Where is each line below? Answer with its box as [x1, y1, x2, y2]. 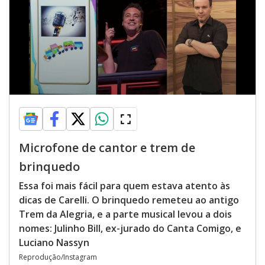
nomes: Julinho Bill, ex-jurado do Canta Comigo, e [19, 222, 241, 235]
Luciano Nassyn [19, 236, 89, 249]
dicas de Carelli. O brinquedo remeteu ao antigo [19, 193, 239, 206]
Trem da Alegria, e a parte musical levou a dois [19, 208, 232, 221]
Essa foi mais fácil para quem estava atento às [19, 179, 230, 192]
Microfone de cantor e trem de [19, 140, 195, 156]
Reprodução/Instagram [19, 252, 97, 262]
